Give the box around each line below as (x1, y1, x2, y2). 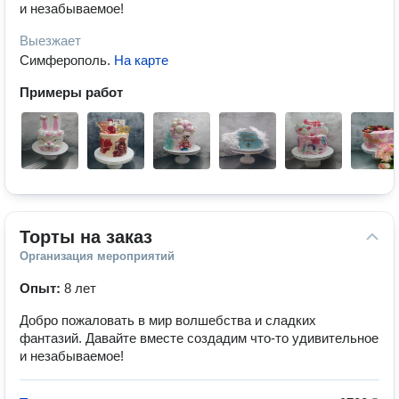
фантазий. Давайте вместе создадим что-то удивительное (20, 330, 379, 346)
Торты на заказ (20, 227, 152, 247)
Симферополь (20, 53, 107, 68)
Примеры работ (20, 85, 123, 100)
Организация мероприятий (20, 249, 175, 263)
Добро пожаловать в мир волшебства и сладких (20, 313, 316, 328)
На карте (114, 53, 168, 68)
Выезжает (20, 33, 81, 48)
